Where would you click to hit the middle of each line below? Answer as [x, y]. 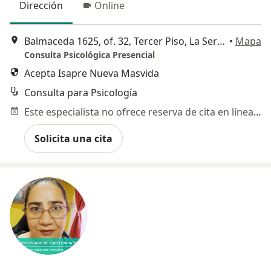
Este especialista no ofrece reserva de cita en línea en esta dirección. [257, 112]
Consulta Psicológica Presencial [90, 55]
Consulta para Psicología [81, 93]
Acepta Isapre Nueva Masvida [92, 73]
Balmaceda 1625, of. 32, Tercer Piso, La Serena [221, 41]
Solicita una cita [73, 139]
